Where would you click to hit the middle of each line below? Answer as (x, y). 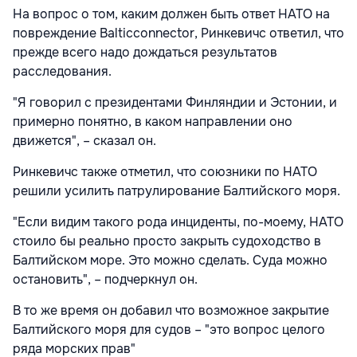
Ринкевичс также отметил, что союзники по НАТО (165, 172)
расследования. (62, 72)
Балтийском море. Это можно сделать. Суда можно (170, 261)
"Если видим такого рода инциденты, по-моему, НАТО (178, 222)
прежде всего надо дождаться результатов (145, 53)
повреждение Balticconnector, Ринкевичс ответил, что (178, 33)
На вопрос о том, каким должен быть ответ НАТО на (171, 14)
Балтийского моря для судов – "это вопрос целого (169, 330)
